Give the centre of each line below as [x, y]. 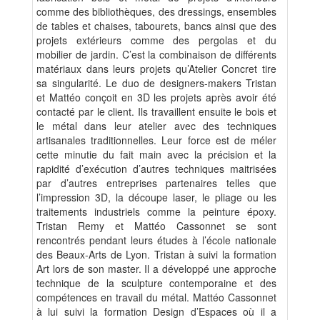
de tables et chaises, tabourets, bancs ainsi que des [156, 26]
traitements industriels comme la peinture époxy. [156, 212]
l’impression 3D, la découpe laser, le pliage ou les [156, 197]
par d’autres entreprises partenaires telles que [156, 183]
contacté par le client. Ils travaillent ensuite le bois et [156, 112]
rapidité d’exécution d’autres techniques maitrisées [156, 169]
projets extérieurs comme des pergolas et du [156, 40]
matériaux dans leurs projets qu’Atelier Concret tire [156, 69]
